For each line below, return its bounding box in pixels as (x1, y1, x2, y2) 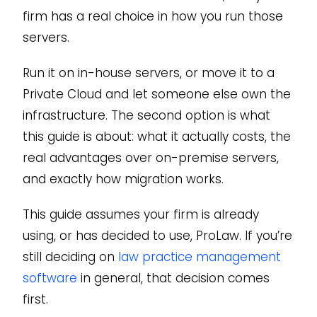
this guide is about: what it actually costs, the (22, 128, 291, 146)
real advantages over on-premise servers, (22, 149, 279, 167)
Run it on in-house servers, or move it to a (22, 64, 275, 82)
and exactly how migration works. (22, 171, 224, 188)
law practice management (117, 248, 281, 266)
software (22, 270, 77, 287)
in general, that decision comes (76, 270, 270, 287)
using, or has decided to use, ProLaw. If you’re (22, 227, 292, 245)
